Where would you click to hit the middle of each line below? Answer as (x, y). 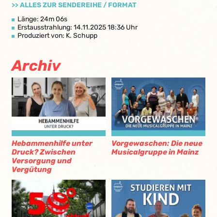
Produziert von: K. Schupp (57, 36)
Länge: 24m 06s (42, 19)
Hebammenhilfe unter (52, 144)
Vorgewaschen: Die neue (157, 144)
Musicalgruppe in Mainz (155, 152)
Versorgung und (42, 161)
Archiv (36, 66)
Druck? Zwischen (44, 152)
